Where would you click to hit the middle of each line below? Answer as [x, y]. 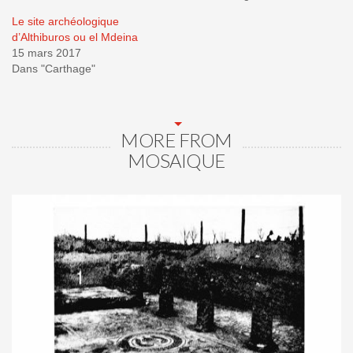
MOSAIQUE [176, 160]
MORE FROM [176, 139]
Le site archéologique [65, 21]
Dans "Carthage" [54, 68]
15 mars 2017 [46, 52]
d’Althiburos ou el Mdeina [75, 37]
